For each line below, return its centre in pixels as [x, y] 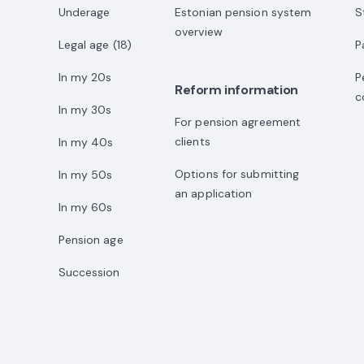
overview [199, 31]
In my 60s [85, 207]
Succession [89, 272]
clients [193, 141]
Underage [84, 12]
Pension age [91, 239]
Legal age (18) [95, 44]
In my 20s [85, 77]
